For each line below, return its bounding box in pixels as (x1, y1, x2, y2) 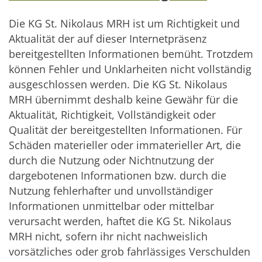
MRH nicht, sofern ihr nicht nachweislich (9, 229, 208, 243)
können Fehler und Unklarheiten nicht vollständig (9, 61, 251, 76)
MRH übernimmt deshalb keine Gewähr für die (9, 92, 238, 106)
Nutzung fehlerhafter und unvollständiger (9, 183, 213, 198)
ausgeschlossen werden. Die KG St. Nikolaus (9, 77, 227, 91)
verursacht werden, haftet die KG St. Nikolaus (9, 213, 232, 228)
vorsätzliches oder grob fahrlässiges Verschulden (9, 244, 250, 258)
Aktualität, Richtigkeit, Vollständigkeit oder (9, 107, 216, 122)
